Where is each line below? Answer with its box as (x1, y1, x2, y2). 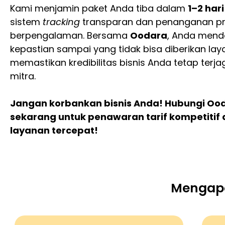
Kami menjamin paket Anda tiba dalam (10, 2, 188, 15)
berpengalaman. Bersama (10, 29, 130, 42)
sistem (10, 16, 43, 28)
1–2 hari (188, 2, 224, 15)
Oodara (130, 29, 167, 42)
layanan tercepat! (10, 124, 98, 137)
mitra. (10, 70, 36, 82)
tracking (43, 16, 80, 28)
